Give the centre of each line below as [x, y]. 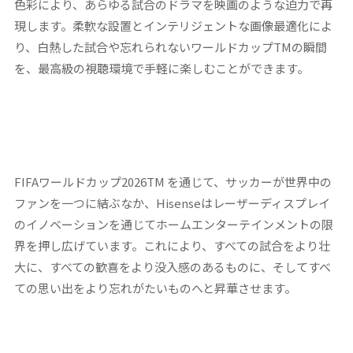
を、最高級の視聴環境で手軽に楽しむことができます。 [161, 68]
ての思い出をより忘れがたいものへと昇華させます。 [155, 288]
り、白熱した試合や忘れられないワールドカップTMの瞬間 [170, 46]
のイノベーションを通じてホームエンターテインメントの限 [173, 224]
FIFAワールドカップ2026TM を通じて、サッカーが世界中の [173, 181]
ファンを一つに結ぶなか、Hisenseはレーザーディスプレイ [172, 203]
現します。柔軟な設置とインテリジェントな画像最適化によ [173, 25]
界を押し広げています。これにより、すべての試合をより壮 [172, 245]
